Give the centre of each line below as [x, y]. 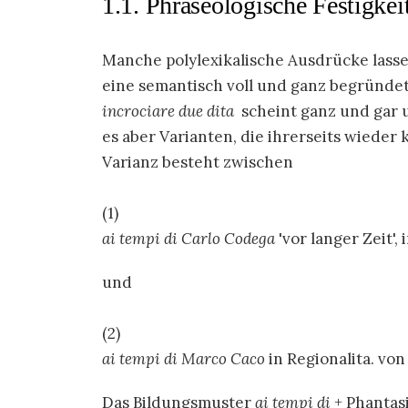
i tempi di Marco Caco [188, 359]
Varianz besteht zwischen [198, 163]
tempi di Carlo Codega [195, 239]
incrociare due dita [168, 112]
